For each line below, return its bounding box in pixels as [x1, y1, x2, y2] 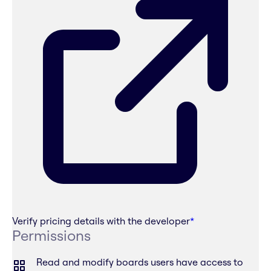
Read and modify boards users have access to [36, 256, 243, 269]
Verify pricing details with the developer [12, 215, 190, 227]
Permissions [12, 226, 91, 245]
